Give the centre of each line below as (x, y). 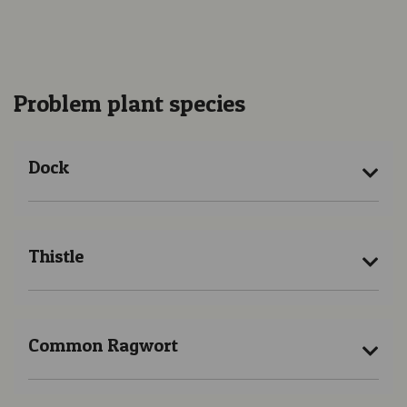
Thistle (56, 257)
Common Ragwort (103, 346)
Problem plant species (129, 104)
